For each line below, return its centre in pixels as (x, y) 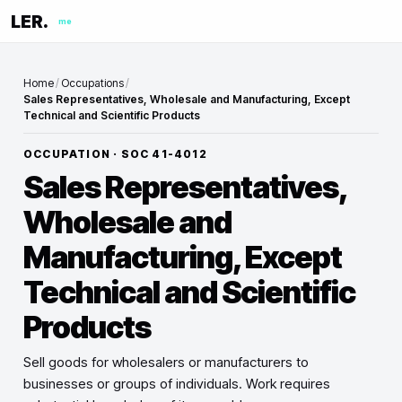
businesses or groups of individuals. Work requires (177, 384)
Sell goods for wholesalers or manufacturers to (166, 362)
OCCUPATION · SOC (88, 154)
